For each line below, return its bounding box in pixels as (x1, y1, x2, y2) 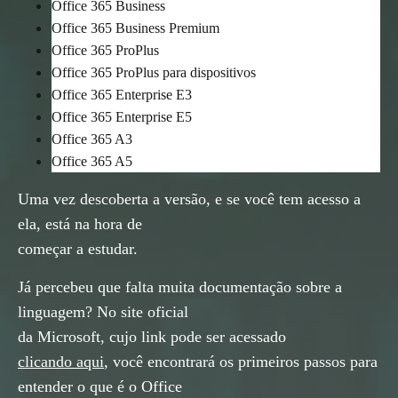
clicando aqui (18, 352, 104, 370)
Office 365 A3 (52, 131, 132, 147)
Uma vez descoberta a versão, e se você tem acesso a (18, 190, 361, 209)
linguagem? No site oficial (18, 302, 188, 321)
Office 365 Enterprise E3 (52, 87, 192, 103)
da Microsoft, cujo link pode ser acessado (18, 327, 286, 346)
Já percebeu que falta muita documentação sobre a (18, 277, 342, 296)
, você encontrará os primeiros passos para (104, 352, 378, 370)
